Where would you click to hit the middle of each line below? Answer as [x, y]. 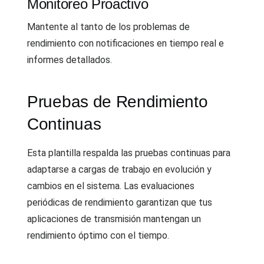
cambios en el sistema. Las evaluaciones [111, 186]
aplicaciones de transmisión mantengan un [114, 219]
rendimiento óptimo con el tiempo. [98, 235]
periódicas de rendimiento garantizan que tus [120, 202]
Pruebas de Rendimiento [118, 101]
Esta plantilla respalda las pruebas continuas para [129, 153]
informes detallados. [70, 60]
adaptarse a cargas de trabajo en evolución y [119, 169]
